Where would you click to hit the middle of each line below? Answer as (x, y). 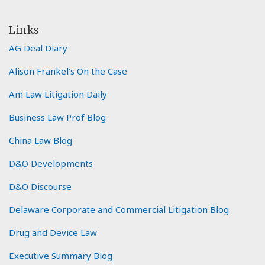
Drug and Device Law (53, 232)
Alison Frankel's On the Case (68, 71)
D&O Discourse (40, 186)
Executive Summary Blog (61, 255)
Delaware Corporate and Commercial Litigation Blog (119, 209)
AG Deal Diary (38, 48)
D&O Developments (51, 163)
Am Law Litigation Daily (58, 94)
